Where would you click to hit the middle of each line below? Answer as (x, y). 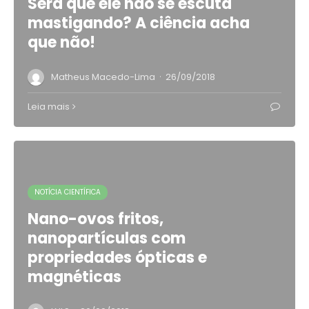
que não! (61, 42)
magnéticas (74, 277)
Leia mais (49, 107)
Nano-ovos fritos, (96, 219)
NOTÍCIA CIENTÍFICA (68, 192)
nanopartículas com (107, 238)
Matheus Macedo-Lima (103, 77)
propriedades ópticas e (117, 258)
